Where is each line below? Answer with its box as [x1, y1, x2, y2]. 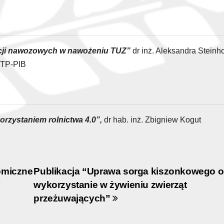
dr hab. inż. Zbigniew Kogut [104, 115, 201, 124]
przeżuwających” [33, 192, 113, 203]
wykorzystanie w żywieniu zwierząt [33, 179, 187, 190]
